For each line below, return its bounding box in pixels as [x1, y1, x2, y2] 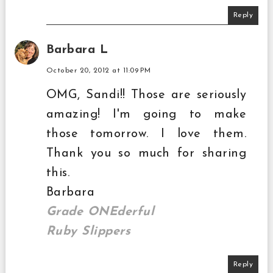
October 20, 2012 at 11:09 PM [46, 66, 151, 74]
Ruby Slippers [46, 225, 131, 238]
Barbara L [46, 43, 108, 56]
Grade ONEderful [46, 205, 155, 218]
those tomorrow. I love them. [46, 127, 247, 140]
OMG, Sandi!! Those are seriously [46, 88, 247, 101]
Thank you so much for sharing [46, 147, 247, 160]
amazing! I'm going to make [46, 108, 247, 121]
